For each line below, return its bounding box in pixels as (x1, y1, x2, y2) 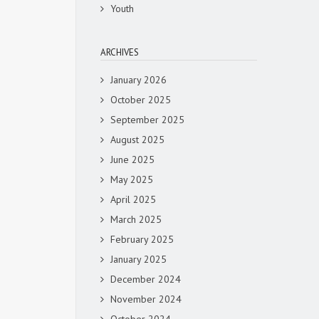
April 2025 (110, 193, 156, 206)
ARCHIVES (100, 46, 139, 58)
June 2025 (110, 153, 155, 166)
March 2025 (110, 213, 162, 226)
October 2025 (110, 93, 171, 106)
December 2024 (110, 273, 181, 286)
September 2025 (110, 113, 184, 126)
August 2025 (110, 133, 164, 146)
